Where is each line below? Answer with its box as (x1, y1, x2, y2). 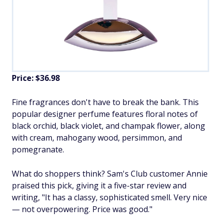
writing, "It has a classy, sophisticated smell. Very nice (12, 192, 207, 203)
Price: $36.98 (12, 73, 60, 84)
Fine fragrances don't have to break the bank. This (12, 97, 199, 108)
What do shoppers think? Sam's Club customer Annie (12, 168, 208, 180)
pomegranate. (12, 144, 64, 155)
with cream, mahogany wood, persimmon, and (12, 132, 182, 144)
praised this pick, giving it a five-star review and (12, 180, 186, 191)
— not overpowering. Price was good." (12, 204, 152, 215)
